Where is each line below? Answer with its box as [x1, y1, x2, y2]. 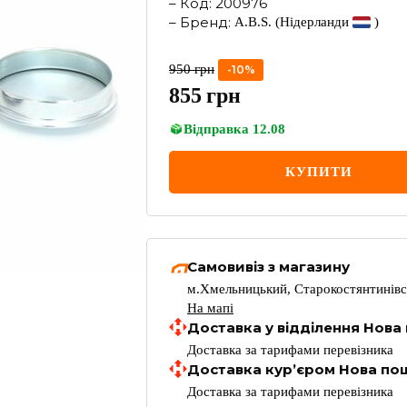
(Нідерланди [275, 15, 349, 29]
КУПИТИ [285, 164, 352, 179]
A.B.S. [234, 15, 272, 29]
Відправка [184, 122, 249, 136]
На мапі [187, 301, 233, 315]
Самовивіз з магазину [187, 258, 350, 275]
